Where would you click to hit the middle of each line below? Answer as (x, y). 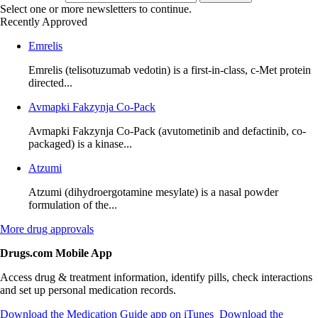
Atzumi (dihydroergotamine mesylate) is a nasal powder (153, 192)
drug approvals (59, 229)
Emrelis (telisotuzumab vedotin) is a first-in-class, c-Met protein (170, 70)
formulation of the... (73, 205)
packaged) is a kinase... (80, 144)
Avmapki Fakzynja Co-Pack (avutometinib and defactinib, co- (167, 131)
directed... (50, 83)
